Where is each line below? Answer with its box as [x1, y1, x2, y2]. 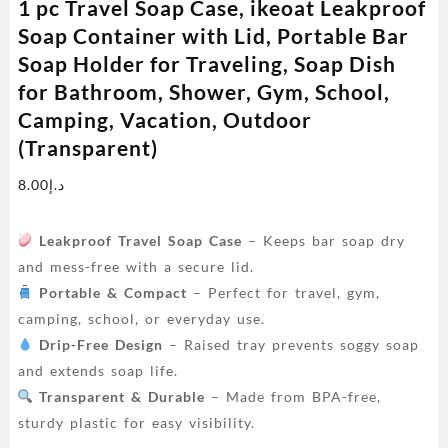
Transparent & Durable [39, 387, 206, 405]
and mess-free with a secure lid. [17, 257, 254, 275]
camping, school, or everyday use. [17, 309, 265, 327]
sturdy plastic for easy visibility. [17, 413, 255, 431]
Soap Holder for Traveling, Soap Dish [17, 50, 396, 76]
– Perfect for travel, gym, [187, 283, 381, 301]
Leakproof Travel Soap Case [39, 231, 243, 249]
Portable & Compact [39, 283, 188, 301]
